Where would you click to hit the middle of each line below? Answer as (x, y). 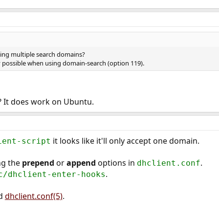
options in (116, 163)
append (81, 163)
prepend (38, 163)
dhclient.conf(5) (33, 196)
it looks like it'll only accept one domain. (125, 141)
